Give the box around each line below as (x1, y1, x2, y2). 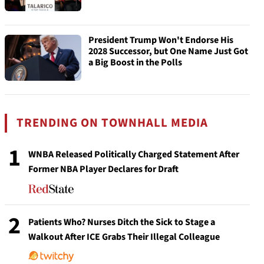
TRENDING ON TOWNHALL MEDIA (16, 114, 209, 131)
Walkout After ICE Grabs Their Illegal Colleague (28, 230, 220, 243)
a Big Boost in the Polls (88, 56, 182, 69)
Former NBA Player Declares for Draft (28, 163, 179, 176)
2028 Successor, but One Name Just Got (88, 45, 248, 58)
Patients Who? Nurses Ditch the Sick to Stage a (28, 216, 215, 229)
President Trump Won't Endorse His (88, 34, 233, 47)
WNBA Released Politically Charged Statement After (28, 148, 239, 161)
